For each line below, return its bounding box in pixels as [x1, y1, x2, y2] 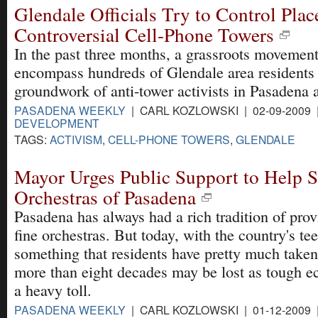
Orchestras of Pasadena [14, 183, 196, 210]
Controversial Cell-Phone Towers [14, 21, 274, 48]
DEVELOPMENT [14, 114, 99, 131]
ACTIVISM [50, 131, 102, 147]
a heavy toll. [14, 279, 92, 300]
